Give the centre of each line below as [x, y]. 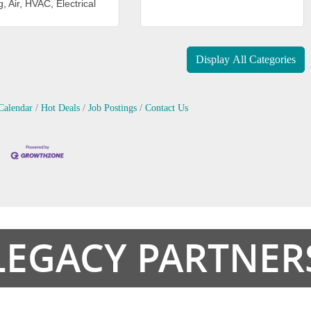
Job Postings [112, 108]
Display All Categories [245, 59]
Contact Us [166, 108]
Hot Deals [60, 108]
